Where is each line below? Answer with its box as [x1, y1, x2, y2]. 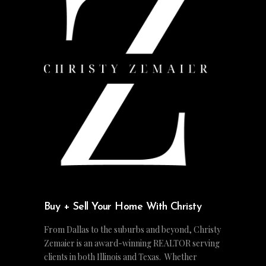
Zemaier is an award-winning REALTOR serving [44, 237, 220, 249]
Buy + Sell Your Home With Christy [44, 201, 202, 213]
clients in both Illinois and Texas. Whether [44, 251, 197, 263]
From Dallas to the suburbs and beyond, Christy [44, 224, 221, 236]
